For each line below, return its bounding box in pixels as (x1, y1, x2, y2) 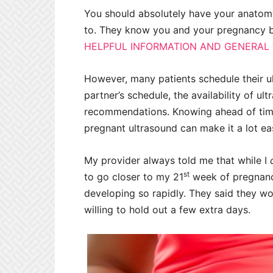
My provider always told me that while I (84, 154, 270, 167)
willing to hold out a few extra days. (84, 204, 250, 216)
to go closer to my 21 (84, 171, 183, 183)
